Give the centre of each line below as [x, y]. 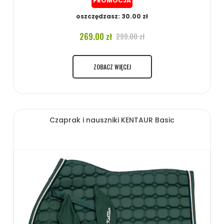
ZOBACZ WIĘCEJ [112, 66]
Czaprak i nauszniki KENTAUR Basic [112, 120]
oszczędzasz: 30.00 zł [112, 16]
